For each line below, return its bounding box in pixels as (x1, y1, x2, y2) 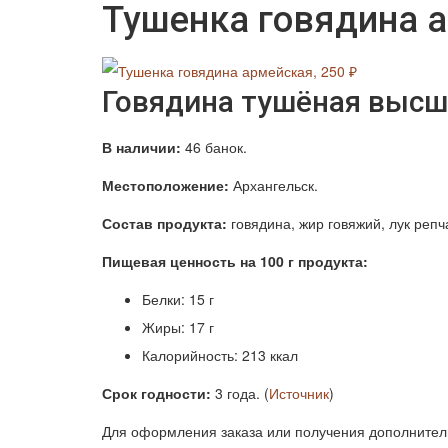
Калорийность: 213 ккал (142, 345, 298, 366)
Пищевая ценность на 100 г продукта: (102, 251, 368, 272)
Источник (269, 383, 329, 404)
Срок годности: (102, 383, 211, 404)
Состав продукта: (102, 213, 227, 234)
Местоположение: (102, 175, 229, 196)
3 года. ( (211, 383, 269, 404)
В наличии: (102, 137, 181, 158)
